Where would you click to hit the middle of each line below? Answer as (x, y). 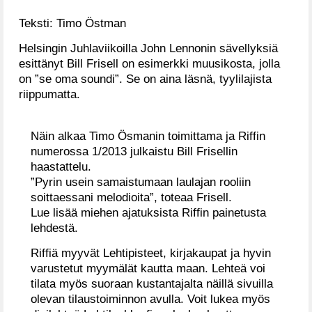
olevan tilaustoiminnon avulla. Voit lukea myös (150, 298)
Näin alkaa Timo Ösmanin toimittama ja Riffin (148, 136)
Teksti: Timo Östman (72, 23)
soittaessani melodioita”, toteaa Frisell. (131, 197)
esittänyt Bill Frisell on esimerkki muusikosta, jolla (149, 63)
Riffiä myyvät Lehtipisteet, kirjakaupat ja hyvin (151, 252)
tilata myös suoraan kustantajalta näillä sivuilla (152, 283)
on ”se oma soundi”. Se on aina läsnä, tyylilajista (145, 78)
